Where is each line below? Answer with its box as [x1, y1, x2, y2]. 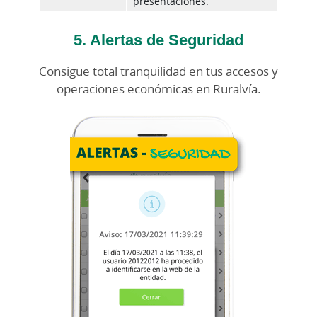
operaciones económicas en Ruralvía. [56, 81, 261, 98]
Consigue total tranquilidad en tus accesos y [39, 63, 278, 80]
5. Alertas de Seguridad [74, 28, 243, 50]
